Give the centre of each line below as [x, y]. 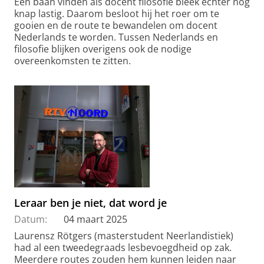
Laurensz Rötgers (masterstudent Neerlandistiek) [124, 235]
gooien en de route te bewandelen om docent [116, 26]
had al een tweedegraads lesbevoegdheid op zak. [123, 247]
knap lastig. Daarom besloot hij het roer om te [117, 14]
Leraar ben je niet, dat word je [90, 202]
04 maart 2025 [95, 219]
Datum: [31, 219]
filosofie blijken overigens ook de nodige [103, 49]
